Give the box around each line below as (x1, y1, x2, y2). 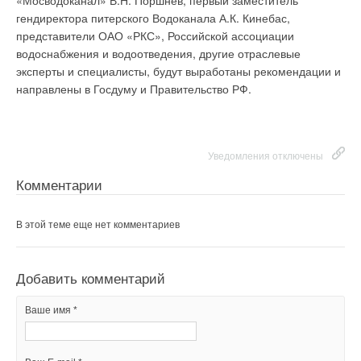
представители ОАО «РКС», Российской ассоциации (16, 27, 294, 44)
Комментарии (16, 178, 102, 193)
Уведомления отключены (208, 151, 323, 162)
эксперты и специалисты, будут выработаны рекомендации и (16, 63, 341, 79)
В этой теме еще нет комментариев (16, 219, 180, 230)
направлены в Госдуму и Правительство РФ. (16, 81, 251, 97)
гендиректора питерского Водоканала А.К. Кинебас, (16, 10, 290, 26)
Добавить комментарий (16, 272, 165, 287)
